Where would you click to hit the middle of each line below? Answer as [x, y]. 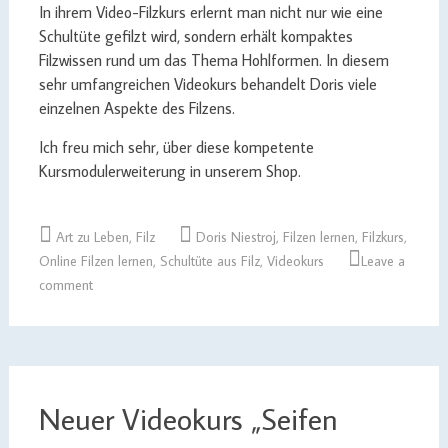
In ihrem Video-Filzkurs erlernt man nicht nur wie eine [210, 12]
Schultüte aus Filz [209, 261]
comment [65, 285]
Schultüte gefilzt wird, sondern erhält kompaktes [195, 36]
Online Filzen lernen [95, 261]
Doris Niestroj [235, 237]
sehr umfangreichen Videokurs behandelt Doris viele [207, 84]
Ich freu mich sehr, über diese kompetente [176, 147]
